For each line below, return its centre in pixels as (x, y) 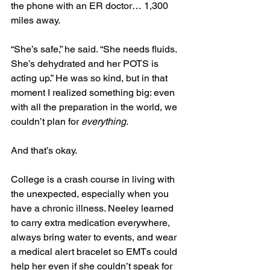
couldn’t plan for (46, 122)
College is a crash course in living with (94, 180)
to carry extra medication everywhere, (92, 223)
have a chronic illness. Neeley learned (93, 209)
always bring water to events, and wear (95, 237)
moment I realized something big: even (94, 93)
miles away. (36, 20)
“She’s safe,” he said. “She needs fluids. (95, 49)
